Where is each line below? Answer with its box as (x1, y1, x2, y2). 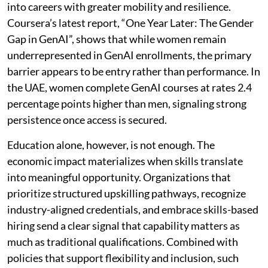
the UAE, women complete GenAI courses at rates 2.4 (7, 81, 252, 94)
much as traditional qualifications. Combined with (7, 235, 238, 248)
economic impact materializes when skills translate (7, 154, 243, 167)
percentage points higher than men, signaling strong (7, 97, 246, 110)
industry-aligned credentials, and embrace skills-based (7, 203, 258, 216)
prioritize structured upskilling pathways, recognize (7, 187, 246, 200)
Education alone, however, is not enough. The (7, 138, 215, 151)
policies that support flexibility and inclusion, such (7, 251, 239, 264)
